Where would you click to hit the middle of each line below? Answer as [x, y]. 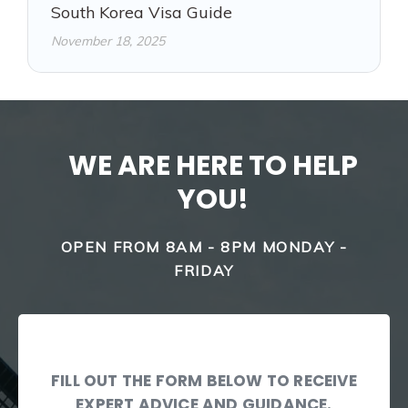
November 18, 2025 [108, 41]
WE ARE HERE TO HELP [213, 166]
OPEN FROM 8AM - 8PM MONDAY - [204, 247]
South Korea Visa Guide [142, 12]
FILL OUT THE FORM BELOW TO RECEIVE [204, 381]
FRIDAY [204, 270]
